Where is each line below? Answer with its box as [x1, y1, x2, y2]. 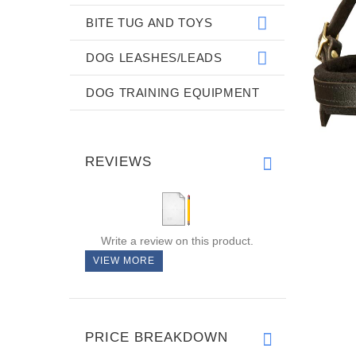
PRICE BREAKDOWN [85, 329, 228, 345]
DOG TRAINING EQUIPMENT [86, 85, 260, 99]
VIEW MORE [93, 254, 155, 266]
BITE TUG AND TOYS [86, 15, 213, 29]
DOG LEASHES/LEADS [86, 50, 222, 64]
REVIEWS [85, 153, 152, 169]
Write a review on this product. [100, 234, 253, 247]
